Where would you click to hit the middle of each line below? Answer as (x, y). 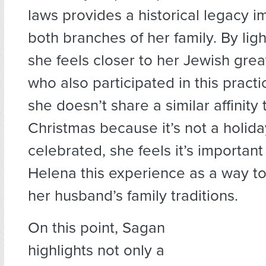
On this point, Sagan (96, 228)
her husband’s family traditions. (133, 196)
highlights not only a (96, 251)
